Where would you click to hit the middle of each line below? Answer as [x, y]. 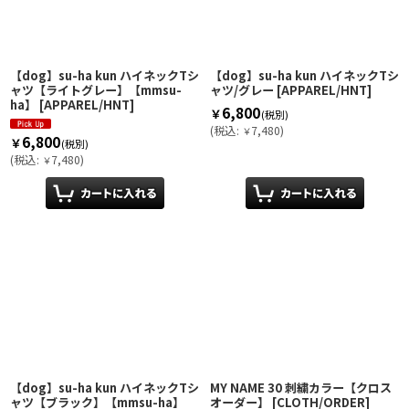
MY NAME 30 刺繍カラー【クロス [301, 388]
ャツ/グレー [242, 90]
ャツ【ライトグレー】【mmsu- [96, 90]
